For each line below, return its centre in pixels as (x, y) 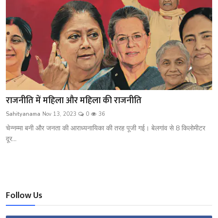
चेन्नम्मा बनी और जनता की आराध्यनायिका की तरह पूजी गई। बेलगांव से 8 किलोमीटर (106, 128)
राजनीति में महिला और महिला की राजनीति (74, 101)
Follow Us (24, 196)
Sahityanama (23, 114)
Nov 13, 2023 (59, 114)
